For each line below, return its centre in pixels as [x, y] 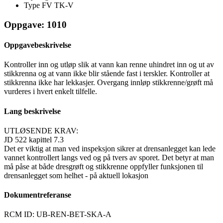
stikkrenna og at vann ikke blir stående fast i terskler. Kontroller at [107, 74]
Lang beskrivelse [32, 111]
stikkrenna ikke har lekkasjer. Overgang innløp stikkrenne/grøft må [109, 83]
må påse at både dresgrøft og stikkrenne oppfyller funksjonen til [104, 166]
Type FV [39, 5]
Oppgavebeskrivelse [38, 45]
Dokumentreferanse [38, 195]
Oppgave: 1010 [35, 24]
